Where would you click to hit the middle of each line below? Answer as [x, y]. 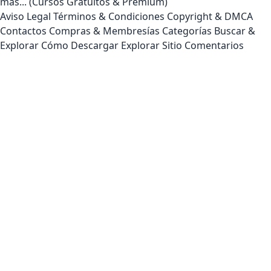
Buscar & [235, 31]
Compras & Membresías [104, 31]
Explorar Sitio [152, 46]
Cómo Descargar [80, 46]
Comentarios [214, 46]
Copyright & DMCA [210, 17]
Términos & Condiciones [109, 17]
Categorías [187, 31]
